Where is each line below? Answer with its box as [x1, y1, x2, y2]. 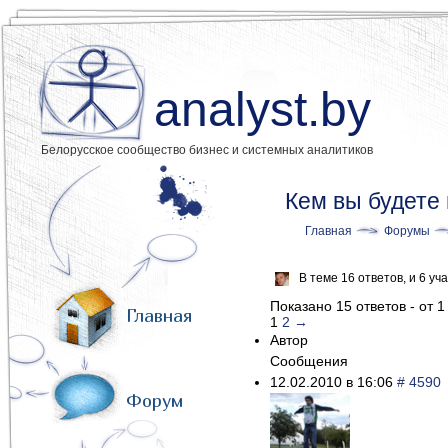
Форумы [384, 224, 430, 238]
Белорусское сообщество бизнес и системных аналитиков [41, 143, 373, 157]
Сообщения [270, 353, 348, 369]
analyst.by [154, 83, 371, 136]
